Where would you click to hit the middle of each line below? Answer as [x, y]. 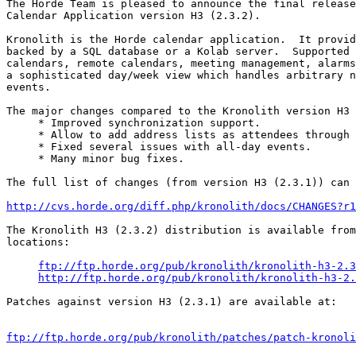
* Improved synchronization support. [133, 123]
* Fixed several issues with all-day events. [159, 147]
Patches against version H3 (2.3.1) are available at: [172, 302]
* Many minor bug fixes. [95, 159]
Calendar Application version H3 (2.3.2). [133, 16]
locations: [38, 242]
